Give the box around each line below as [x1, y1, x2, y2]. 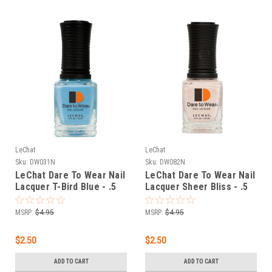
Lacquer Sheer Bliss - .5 [145, 180, 248, 192]
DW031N [30, 157, 55, 166]
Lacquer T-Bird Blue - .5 [15, 180, 116, 192]
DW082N [160, 157, 185, 166]
